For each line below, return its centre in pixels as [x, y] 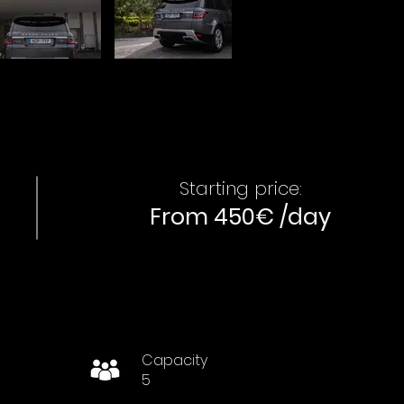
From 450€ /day [240, 217]
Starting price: [240, 188]
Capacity [174, 360]
